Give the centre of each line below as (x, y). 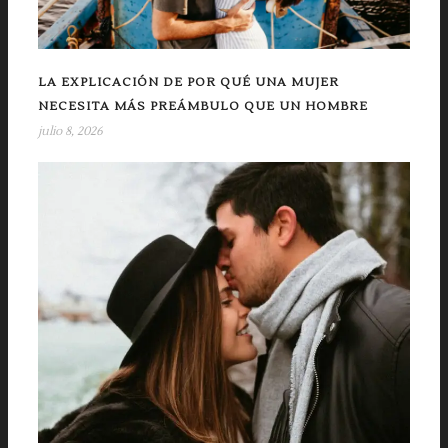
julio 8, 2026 (70, 132)
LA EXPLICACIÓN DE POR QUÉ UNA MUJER (188, 83)
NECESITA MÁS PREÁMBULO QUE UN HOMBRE (203, 107)
